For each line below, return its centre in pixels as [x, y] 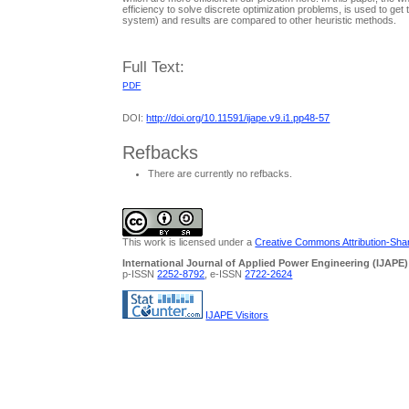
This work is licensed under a [189, 242]
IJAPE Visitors [237, 315]
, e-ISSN [225, 274]
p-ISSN [140, 274]
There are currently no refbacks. [220, 173]
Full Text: [154, 67]
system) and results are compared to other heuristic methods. [260, 21]
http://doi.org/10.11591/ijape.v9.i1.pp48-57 [238, 118]
